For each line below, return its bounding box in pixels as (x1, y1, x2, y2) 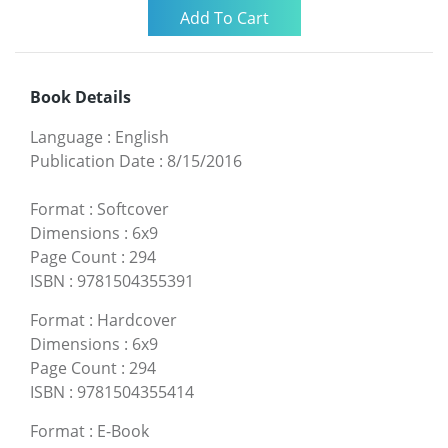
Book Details (30, 85, 131, 108)
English (115, 125, 169, 148)
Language (30, 125, 103, 148)
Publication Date (30, 149, 155, 172)
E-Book (97, 419, 149, 442)
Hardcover (97, 308, 177, 331)
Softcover (97, 197, 169, 220)
